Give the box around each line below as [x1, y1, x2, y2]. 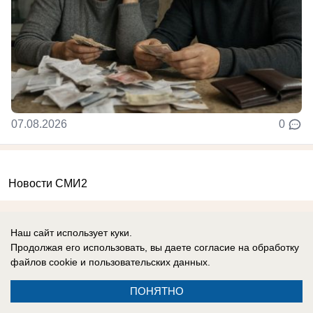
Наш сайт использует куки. [10, 227, 132, 238]
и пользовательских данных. [78, 256, 210, 268]
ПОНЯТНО [129, 285, 184, 297]
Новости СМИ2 [8, 177, 87, 190]
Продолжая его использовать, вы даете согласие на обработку [10, 242, 299, 253]
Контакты [132, 267, 181, 279]
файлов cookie [10, 256, 78, 268]
